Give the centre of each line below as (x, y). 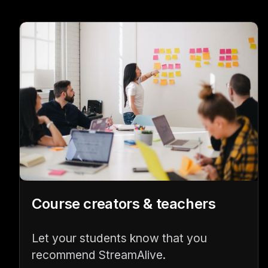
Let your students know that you (119, 238)
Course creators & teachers (124, 204)
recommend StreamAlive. (99, 255)
